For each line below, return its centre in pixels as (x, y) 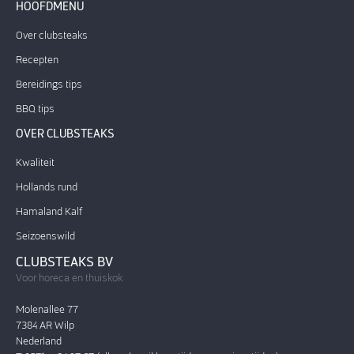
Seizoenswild (45, 236)
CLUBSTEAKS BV (64, 262)
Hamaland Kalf (49, 211)
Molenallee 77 (47, 309)
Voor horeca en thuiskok (69, 278)
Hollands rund (47, 187)
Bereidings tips (49, 84)
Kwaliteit (35, 162)
